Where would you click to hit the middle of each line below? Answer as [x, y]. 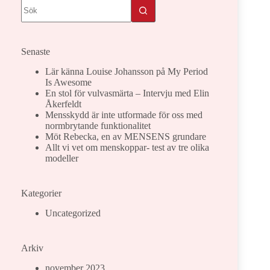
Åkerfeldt [63, 104]
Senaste [36, 52]
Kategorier [41, 193]
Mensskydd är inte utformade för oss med [124, 115]
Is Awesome [68, 83]
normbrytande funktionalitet [98, 126]
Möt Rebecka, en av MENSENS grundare [126, 137]
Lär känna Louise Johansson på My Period [127, 72]
